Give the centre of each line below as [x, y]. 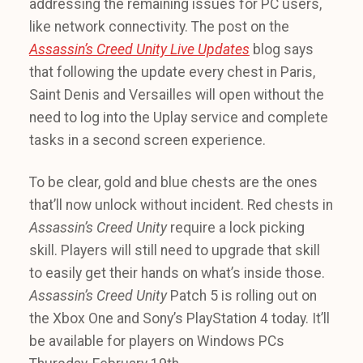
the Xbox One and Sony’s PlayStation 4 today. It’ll [179, 318]
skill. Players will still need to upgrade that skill [175, 250]
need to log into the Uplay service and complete [179, 117]
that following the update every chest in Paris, [172, 72]
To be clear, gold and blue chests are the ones [173, 182]
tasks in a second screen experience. [147, 140]
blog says [282, 49]
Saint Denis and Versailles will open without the [177, 95]
